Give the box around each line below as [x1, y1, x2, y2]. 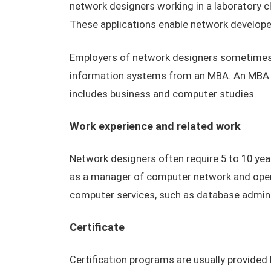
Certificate [69, 221, 125, 233]
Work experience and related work [69, 120, 241, 132]
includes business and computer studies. [69, 88, 256, 100]
